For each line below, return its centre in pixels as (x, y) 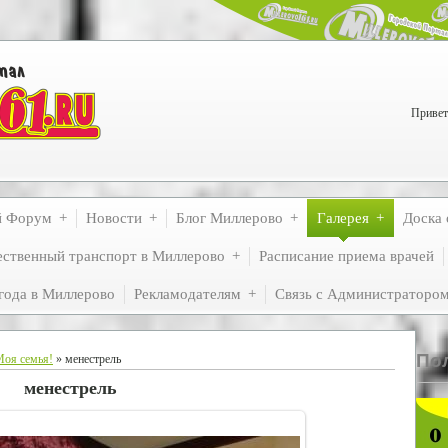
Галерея (343, 218)
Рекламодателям (187, 294)
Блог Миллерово (229, 218)
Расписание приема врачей (346, 256)
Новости (114, 218)
